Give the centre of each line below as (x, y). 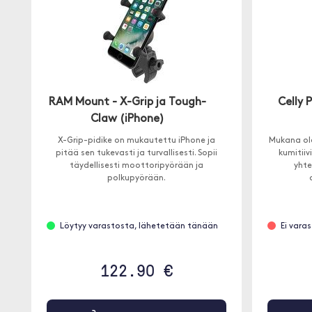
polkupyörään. (136, 178)
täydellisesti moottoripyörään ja (136, 166)
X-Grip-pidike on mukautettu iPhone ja (136, 141)
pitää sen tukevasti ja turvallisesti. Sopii (136, 153)
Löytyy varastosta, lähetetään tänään (139, 226)
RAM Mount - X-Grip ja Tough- (127, 102)
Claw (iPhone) (127, 119)
